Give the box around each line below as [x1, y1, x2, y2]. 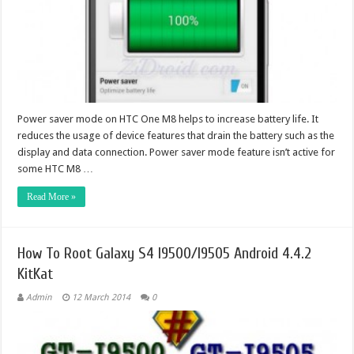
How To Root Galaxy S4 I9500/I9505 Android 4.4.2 [17, 243, 312, 262]
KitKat [17, 264, 54, 283]
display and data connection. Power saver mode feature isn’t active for [17, 145, 336, 158]
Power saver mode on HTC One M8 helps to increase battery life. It [17, 112, 319, 125]
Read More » [27, 190, 77, 202]
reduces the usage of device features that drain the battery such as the [17, 129, 335, 141]
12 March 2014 [72, 292, 131, 303]
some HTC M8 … [17, 162, 94, 175]
